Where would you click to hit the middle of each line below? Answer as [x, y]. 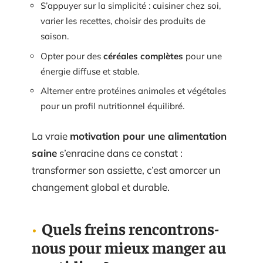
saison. [55, 36]
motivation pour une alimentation [148, 136]
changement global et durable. [101, 187]
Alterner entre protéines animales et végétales [133, 91]
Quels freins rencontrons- [130, 228]
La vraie [51, 136]
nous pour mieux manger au [129, 247]
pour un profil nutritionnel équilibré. [112, 106]
